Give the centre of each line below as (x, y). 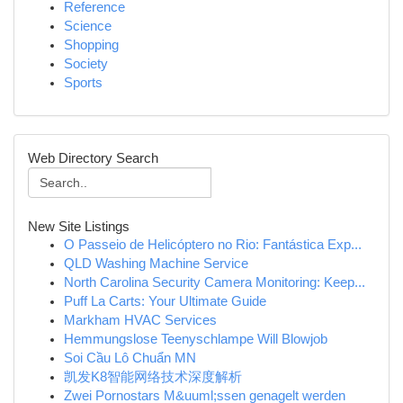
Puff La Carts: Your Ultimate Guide (165, 301)
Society (86, 64)
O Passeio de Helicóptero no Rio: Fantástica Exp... (213, 245)
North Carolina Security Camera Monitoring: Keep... (215, 282)
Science (88, 26)
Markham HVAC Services (140, 320)
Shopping (91, 45)
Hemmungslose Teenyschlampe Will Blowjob (196, 339)
